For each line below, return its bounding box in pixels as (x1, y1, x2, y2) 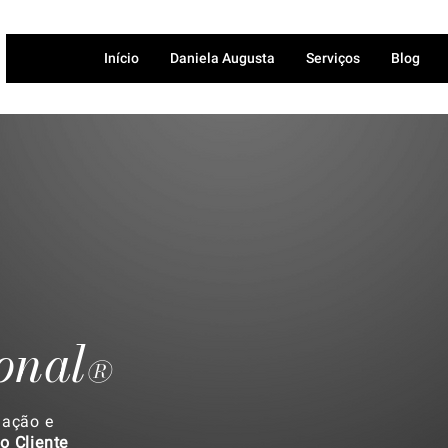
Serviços (305, 50, 360, 66)
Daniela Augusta (169, 50, 275, 66)
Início (103, 50, 139, 66)
